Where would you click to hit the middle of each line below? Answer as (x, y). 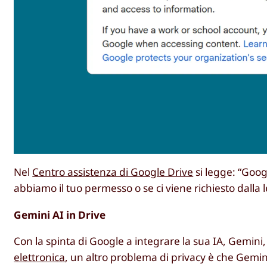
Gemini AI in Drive (60, 215)
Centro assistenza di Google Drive (113, 172)
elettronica (40, 257)
